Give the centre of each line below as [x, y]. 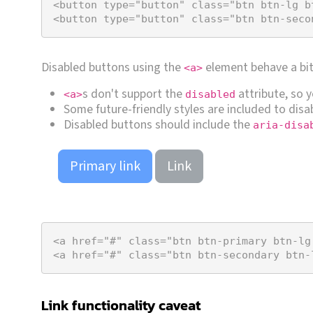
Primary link [105, 166]
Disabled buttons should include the [158, 124]
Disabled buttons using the [112, 67]
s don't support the [134, 94]
